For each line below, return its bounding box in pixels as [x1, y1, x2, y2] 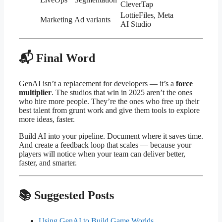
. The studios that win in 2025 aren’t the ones [52, 88, 192, 97]
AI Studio [120, 20, 151, 29]
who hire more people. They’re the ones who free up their [19, 97, 199, 106]
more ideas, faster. [19, 114, 75, 123]
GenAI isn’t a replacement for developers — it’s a [19, 79, 176, 88]
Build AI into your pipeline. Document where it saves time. [19, 131, 203, 140]
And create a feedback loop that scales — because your [19, 140, 191, 149]
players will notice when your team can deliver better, [19, 149, 185, 158]
